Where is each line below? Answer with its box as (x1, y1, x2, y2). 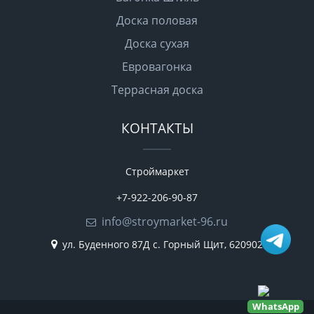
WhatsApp (252, 300, 299, 313)
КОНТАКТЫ (121, 118, 193, 137)
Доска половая (116, 12, 198, 28)
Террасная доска (111, 81, 203, 97)
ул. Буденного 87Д (62, 237, 150, 251)
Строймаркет (125, 164, 189, 178)
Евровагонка (122, 58, 192, 74)
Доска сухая (125, 35, 189, 51)
